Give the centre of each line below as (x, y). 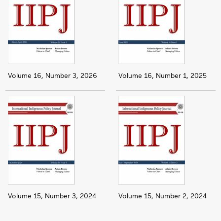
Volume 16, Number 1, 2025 (162, 75)
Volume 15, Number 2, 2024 (162, 196)
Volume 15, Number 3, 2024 (52, 196)
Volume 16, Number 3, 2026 (52, 75)
